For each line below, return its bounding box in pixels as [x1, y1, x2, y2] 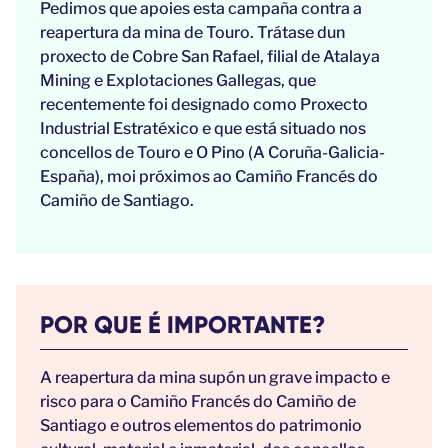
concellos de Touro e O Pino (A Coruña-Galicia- [40, 143, 385, 163]
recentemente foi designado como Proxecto [40, 95, 368, 115]
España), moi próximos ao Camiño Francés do [40, 167, 378, 187]
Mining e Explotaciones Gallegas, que [40, 71, 316, 91]
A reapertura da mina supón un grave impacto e [40, 368, 390, 388]
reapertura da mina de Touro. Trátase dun [40, 23, 345, 43]
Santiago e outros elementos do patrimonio [40, 416, 362, 436]
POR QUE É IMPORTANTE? [40, 310, 325, 340]
